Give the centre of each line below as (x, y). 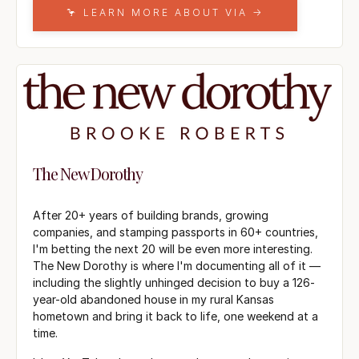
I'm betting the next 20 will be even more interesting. (173, 248)
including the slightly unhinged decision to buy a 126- (174, 282)
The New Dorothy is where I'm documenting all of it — (177, 265)
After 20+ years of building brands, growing (151, 215)
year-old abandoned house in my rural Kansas (153, 299)
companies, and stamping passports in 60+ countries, (175, 232)
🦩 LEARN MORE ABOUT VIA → (165, 12)
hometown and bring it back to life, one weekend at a (175, 316)
